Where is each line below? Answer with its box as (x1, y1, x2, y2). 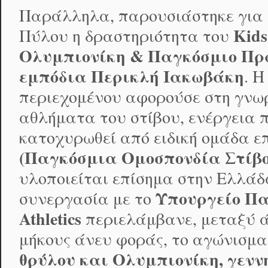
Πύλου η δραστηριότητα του (19, 25, 233, 47)
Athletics (19, 206, 86, 232)
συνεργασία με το (19, 187, 156, 210)
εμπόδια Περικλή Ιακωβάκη (19, 64, 244, 89)
